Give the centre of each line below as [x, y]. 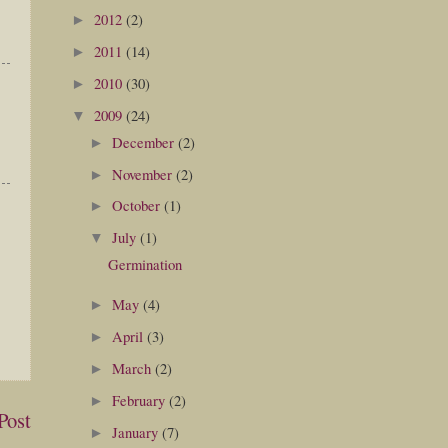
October [137, 205]
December [144, 141]
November [143, 173]
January [136, 431]
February [140, 399]
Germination [144, 264]
